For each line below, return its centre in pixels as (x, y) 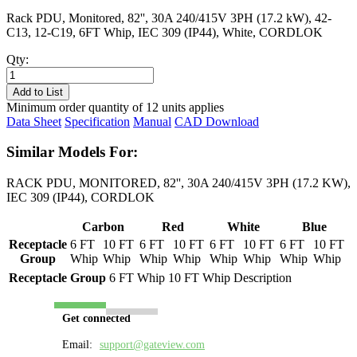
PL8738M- (33, 73)
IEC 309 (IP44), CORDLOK (80, 198)
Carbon (103, 227)
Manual (152, 121)
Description (263, 278)
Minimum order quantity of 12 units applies (115, 107)
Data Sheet (34, 121)
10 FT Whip (199, 278)
